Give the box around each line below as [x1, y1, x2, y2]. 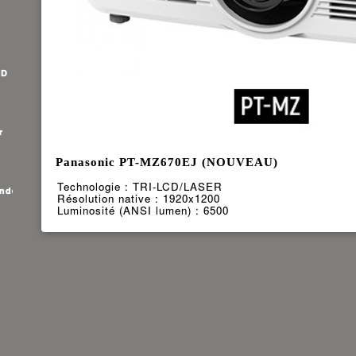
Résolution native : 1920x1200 [56, 191, 220, 207]
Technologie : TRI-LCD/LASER [56, 179, 222, 195]
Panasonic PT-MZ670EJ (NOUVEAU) [55, 156, 278, 169]
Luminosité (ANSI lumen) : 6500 [56, 203, 229, 219]
